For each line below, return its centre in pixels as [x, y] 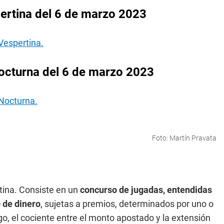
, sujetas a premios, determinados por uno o [127, 204]
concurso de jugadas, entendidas [146, 190]
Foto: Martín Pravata [184, 138]
